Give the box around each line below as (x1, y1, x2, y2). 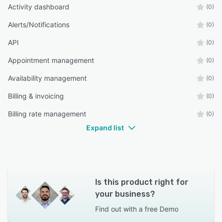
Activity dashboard (8, 2, 69, 11)
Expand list (86, 123, 124, 132)
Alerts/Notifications (8, 20, 69, 29)
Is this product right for (95, 177, 188, 187)
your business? (95, 189, 155, 199)
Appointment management (8, 56, 94, 65)
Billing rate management (8, 110, 86, 118)
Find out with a (95, 205, 143, 214)
